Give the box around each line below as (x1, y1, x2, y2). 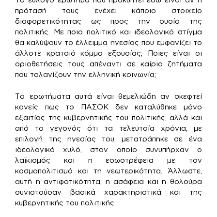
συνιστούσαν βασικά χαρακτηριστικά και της (15, 187, 202, 196)
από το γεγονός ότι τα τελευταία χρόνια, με (15, 124, 202, 132)
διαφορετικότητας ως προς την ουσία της (15, 17, 202, 25)
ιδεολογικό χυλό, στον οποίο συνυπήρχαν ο (15, 145, 202, 154)
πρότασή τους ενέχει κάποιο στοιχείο (15, 6, 202, 15)
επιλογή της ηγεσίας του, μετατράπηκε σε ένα (15, 134, 202, 143)
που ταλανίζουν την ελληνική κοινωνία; (15, 70, 156, 78)
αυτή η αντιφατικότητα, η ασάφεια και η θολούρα (15, 177, 202, 186)
